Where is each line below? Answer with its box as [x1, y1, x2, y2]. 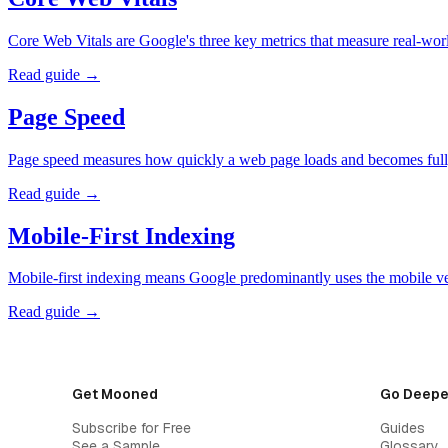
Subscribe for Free [72, 419, 191, 438]
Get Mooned [72, 385, 158, 404]
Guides [380, 419, 425, 438]
